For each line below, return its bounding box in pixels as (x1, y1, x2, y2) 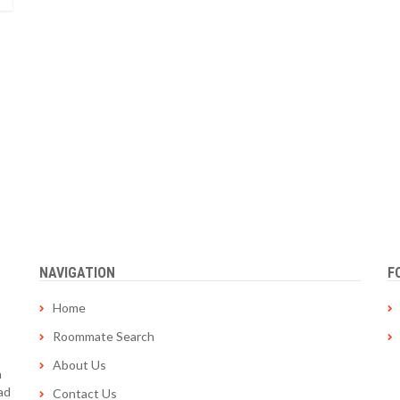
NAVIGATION (39, 264, 115, 281)
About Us (53, 357, 106, 372)
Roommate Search (53, 329, 154, 344)
